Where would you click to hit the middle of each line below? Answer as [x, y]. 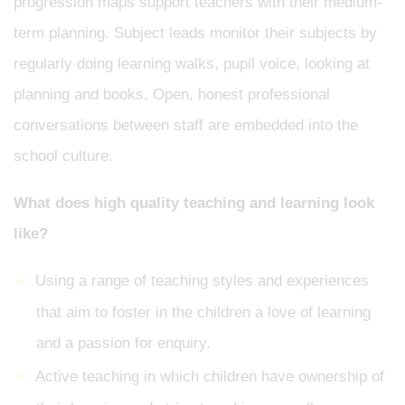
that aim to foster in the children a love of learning [203, 313]
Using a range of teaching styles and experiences [202, 281]
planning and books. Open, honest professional [172, 94]
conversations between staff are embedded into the [186, 125]
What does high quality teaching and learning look [194, 203]
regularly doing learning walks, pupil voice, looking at [192, 64]
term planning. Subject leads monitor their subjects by [195, 33]
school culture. [63, 156]
